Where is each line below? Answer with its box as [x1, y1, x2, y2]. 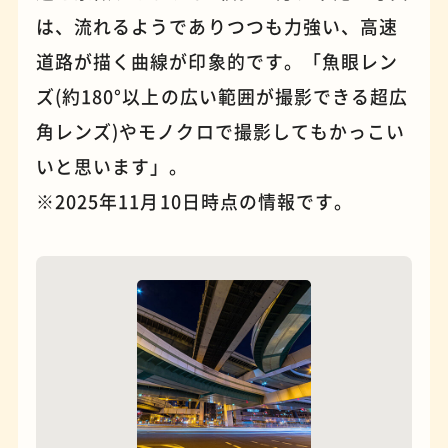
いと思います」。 [35, 158, 189, 177]
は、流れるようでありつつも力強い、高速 [35, 18, 399, 37]
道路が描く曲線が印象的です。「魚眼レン [35, 53, 399, 72]
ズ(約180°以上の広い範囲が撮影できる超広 [35, 88, 409, 107]
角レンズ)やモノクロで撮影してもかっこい [35, 123, 406, 142]
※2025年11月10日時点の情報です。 [35, 193, 354, 212]
